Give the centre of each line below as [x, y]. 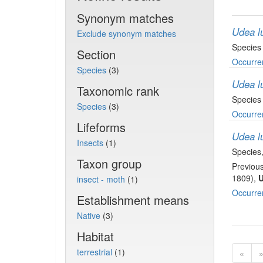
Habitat [95, 236]
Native [90, 215]
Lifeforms [101, 127]
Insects [91, 143]
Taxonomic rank [118, 91]
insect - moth [102, 179]
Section [96, 54]
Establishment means [133, 200]
